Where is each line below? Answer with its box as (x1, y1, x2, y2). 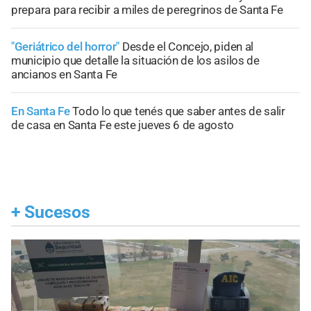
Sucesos (24, 202, 90, 223)
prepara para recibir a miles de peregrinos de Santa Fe (11, 3, 283, 17)
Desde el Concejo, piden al (121, 40, 254, 54)
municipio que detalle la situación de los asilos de (11, 53, 260, 68)
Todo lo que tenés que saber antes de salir (72, 104, 285, 119)
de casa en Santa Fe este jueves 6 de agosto (11, 118, 235, 133)
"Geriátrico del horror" (11, 40, 120, 54)
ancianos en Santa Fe (11, 67, 117, 82)
